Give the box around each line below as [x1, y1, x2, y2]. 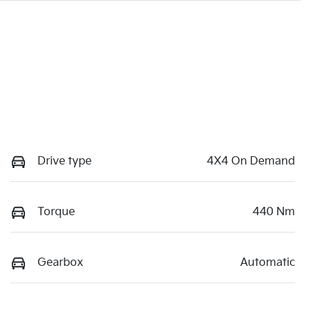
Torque [37, 205, 75, 219]
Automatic [240, 256, 295, 270]
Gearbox [37, 256, 83, 270]
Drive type [37, 155, 92, 169]
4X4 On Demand [207, 155, 295, 169]
